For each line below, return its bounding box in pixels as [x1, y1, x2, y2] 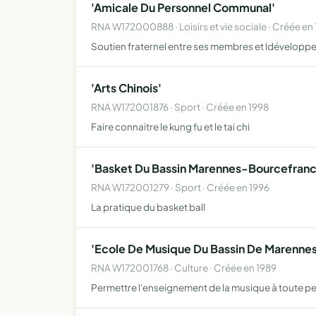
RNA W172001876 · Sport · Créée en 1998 [91, 101, 269, 113]
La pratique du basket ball [91, 201, 205, 213]
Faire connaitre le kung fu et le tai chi [91, 121, 250, 133]
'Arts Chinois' [91, 80, 162, 95]
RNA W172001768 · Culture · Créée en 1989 [91, 262, 276, 274]
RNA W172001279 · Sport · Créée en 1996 [91, 181, 269, 193]
